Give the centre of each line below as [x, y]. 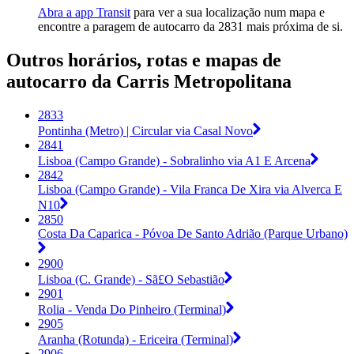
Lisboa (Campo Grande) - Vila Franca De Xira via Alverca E [190, 190]
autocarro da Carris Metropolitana [149, 82]
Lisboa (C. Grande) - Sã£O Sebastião [131, 280]
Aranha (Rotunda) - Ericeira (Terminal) [136, 340]
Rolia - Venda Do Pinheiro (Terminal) [132, 310]
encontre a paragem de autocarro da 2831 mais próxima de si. [190, 27]
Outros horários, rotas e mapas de [144, 60]
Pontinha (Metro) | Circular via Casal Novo [145, 131]
